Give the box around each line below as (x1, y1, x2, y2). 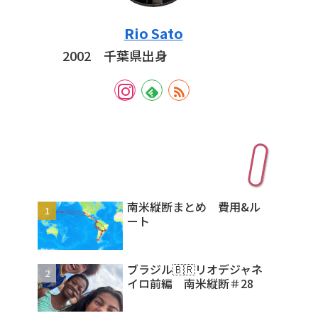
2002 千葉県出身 (62, 46, 168, 65)
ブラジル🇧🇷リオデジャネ (127, 260, 263, 278)
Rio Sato (124, 22, 183, 43)
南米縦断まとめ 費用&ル (127, 197, 261, 215)
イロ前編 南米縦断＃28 (127, 274, 253, 292)
